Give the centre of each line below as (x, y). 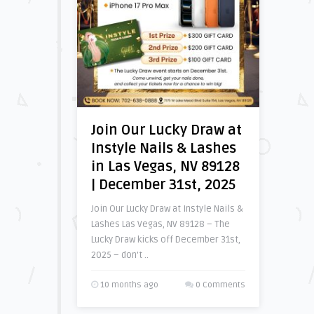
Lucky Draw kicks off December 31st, (165, 240)
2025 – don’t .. (120, 255)
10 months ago (128, 285)
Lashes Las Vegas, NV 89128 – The (160, 224)
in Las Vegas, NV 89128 (165, 167)
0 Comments (220, 285)
